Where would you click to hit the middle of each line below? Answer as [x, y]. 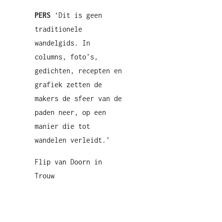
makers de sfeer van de [78, 98]
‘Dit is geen [78, 15]
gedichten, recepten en [78, 71]
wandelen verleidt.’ [72, 140]
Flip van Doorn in [68, 162]
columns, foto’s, [66, 57]
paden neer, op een [70, 112]
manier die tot [62, 126]
